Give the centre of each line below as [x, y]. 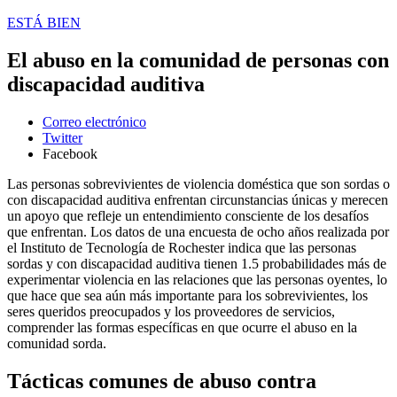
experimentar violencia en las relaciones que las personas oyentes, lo [197, 279]
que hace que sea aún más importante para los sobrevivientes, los [187, 295]
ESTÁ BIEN [44, 23]
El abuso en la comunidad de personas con [198, 60]
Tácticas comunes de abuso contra [162, 381]
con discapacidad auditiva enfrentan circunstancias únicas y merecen [198, 199]
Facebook [70, 153]
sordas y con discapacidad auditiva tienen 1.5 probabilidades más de [197, 263]
